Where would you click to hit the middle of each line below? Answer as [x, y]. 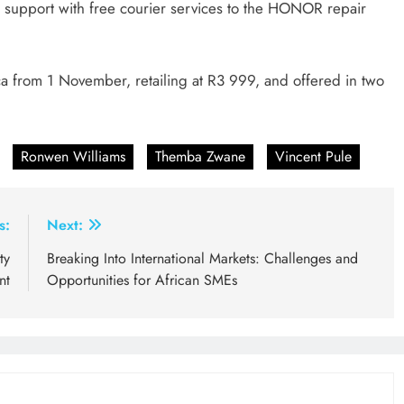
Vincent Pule [313, 157]
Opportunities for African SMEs [146, 280]
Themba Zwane [200, 157]
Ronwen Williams [73, 157]
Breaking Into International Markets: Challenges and [202, 259]
